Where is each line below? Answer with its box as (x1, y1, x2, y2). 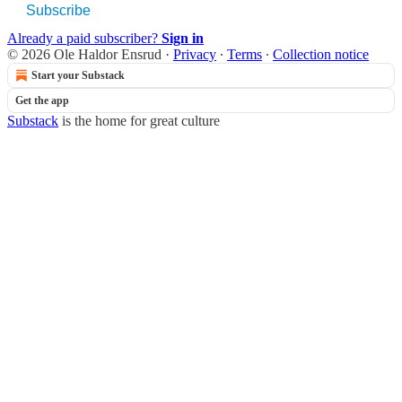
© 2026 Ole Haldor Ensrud (7, 46, 162, 62)
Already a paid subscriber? (7, 30, 162, 46)
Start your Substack (31, 68, 125, 82)
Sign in (162, 30, 204, 46)
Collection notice (273, 46, 369, 62)
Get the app (15, 93, 69, 107)
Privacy (173, 46, 216, 62)
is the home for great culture (58, 112, 220, 128)
